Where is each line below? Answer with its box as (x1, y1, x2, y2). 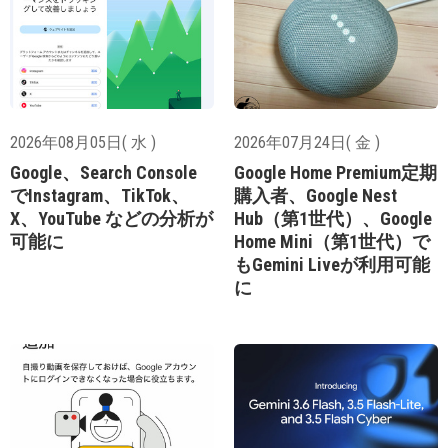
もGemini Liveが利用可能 (234, 254, 430, 276)
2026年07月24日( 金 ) (234, 133, 380, 153)
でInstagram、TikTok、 (10, 185, 189, 207)
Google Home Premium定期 (234, 162, 437, 184)
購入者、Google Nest (234, 185, 397, 207)
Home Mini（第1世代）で (234, 231, 430, 253)
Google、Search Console (10, 162, 197, 184)
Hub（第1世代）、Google (234, 208, 432, 230)
